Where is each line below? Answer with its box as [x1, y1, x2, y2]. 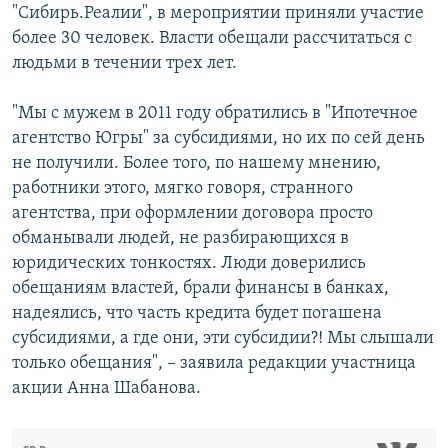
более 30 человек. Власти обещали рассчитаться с [12, 29, 412, 49]
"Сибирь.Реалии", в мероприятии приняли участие [12, 4, 424, 24]
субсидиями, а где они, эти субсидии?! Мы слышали [12, 329, 434, 349]
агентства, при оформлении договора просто [12, 204, 373, 224]
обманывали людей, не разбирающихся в [12, 229, 349, 249]
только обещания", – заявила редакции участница [12, 354, 416, 374]
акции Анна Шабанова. [12, 379, 201, 399]
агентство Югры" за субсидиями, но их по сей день [12, 129, 425, 149]
